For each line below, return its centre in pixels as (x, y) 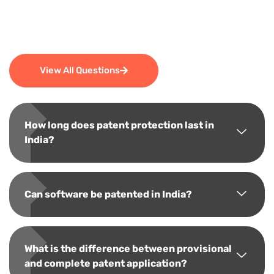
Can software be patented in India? (108, 194)
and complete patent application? (106, 263)
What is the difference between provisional (128, 249)
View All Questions (80, 70)
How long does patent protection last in (119, 125)
